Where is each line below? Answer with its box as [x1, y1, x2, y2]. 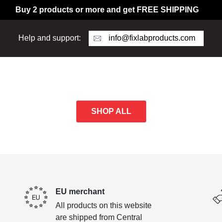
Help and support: [18, 34, 81, 43]
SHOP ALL [91, 107, 131, 115]
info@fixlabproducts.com [109, 33, 195, 42]
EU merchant [55, 187, 105, 196]
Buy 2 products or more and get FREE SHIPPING [15, 5, 199, 14]
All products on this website [55, 201, 152, 210]
